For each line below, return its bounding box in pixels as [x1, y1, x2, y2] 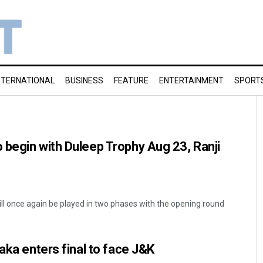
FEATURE [114, 76, 149, 85]
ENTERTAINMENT [159, 76, 224, 85]
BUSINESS [65, 76, 103, 85]
